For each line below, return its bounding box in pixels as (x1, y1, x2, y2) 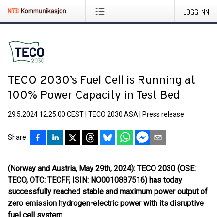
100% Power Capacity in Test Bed (8, 89, 180, 103)
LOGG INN (183, 7, 209, 17)
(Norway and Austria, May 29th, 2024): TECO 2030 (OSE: (8, 164, 196, 173)
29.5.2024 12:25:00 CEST (8, 110, 84, 118)
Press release (142, 110, 184, 118)
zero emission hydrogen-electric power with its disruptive (8, 199, 204, 208)
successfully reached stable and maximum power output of (8, 187, 208, 196)
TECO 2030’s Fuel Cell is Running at (8, 74, 195, 88)
